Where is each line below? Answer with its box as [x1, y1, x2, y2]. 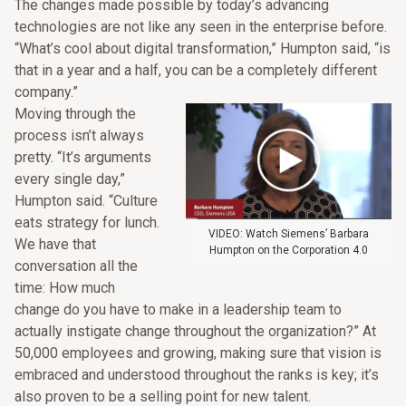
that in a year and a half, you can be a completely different [14, 62, 377, 79]
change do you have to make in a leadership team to [14, 301, 342, 318]
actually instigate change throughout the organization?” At [14, 323, 376, 340]
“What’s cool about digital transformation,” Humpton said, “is [14, 40, 391, 57]
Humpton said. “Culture [14, 192, 158, 209]
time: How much [14, 279, 115, 296]
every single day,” [14, 170, 125, 188]
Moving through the [14, 105, 136, 122]
